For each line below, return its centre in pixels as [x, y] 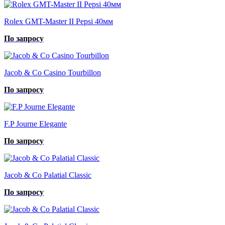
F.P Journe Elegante [35, 124]
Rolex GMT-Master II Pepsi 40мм [59, 21]
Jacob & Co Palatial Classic [48, 175]
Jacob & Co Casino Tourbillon [52, 72]
